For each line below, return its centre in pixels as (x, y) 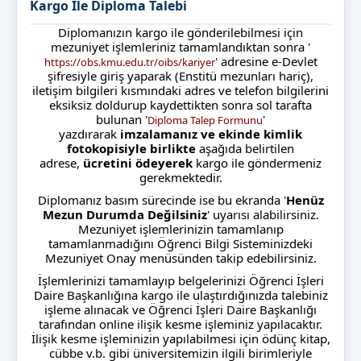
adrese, (61, 163)
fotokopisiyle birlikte (133, 149)
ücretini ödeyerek (138, 163)
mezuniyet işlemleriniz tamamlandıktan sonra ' (180, 47)
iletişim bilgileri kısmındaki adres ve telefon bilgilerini (180, 91)
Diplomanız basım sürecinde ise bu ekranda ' (162, 200)
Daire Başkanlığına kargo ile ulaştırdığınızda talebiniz (180, 295)
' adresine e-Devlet (266, 62)
